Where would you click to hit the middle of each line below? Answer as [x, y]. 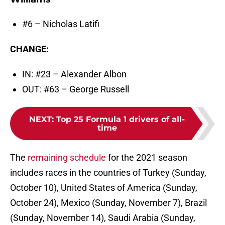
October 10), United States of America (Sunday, [104, 188]
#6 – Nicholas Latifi [61, 24]
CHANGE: [29, 49]
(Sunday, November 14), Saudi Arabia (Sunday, [103, 218]
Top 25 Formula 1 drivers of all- [121, 120]
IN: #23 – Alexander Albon [74, 74]
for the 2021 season [147, 158]
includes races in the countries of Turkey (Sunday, [108, 173]
